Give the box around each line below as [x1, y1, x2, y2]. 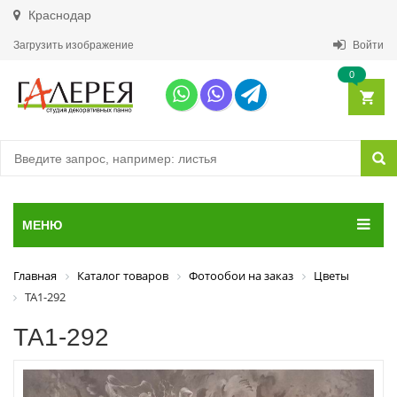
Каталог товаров [77, 268, 168, 284]
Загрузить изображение [13, 39, 134, 51]
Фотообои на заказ [189, 268, 293, 284]
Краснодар [25, 8, 91, 22]
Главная [13, 268, 57, 284]
